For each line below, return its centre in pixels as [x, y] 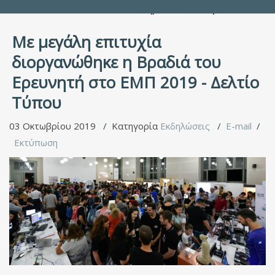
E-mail [239, 126]
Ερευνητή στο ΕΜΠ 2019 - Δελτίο [135, 82]
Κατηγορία [136, 126]
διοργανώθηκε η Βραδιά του [116, 62]
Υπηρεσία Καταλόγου [181, 9]
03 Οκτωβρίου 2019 [54, 126]
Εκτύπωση [36, 142]
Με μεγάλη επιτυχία [86, 42]
